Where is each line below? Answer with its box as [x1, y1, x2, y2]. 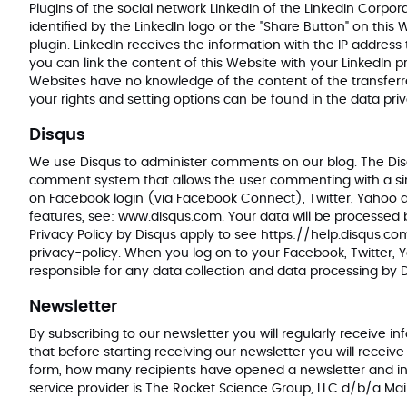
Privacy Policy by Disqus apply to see [29, 229, 261, 242]
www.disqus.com [118, 211, 222, 223]
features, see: [29, 211, 118, 223]
